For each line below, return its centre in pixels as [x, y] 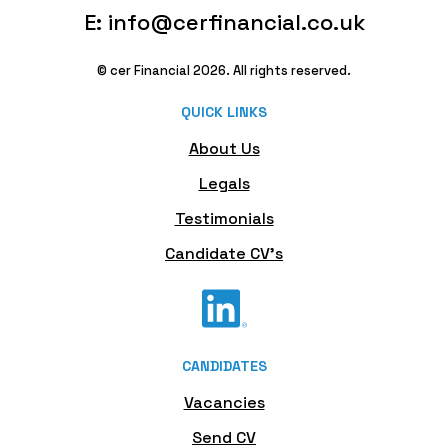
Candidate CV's [224, 253]
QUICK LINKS [224, 112]
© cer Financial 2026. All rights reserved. [224, 70]
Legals [224, 183]
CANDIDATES [224, 366]
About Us [224, 148]
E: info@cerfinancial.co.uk [224, 22]
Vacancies [224, 402]
